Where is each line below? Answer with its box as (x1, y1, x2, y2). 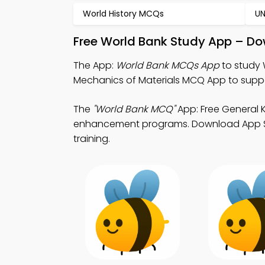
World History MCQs (83, 8, 164, 20)
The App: (73, 59, 116, 72)
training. (73, 132, 110, 146)
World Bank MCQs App (116, 59, 219, 72)
